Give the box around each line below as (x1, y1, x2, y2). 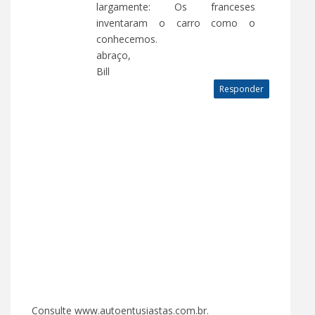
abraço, (96, 48, 131, 62)
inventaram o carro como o (96, 15, 255, 30)
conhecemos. (96, 32, 157, 46)
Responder (219, 82, 264, 95)
